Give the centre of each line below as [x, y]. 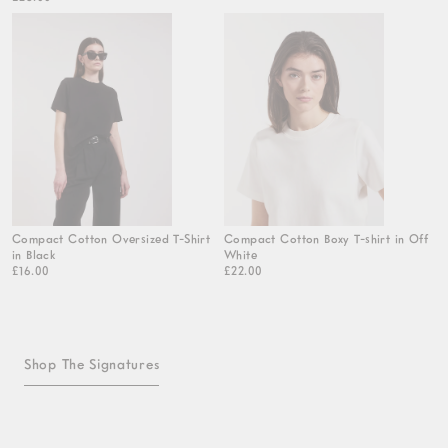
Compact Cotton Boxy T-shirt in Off [326, 238]
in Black [34, 254]
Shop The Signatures [92, 363]
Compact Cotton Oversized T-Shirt [111, 238]
